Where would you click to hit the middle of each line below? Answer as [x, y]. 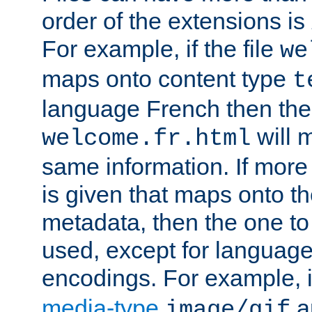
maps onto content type [167, 78]
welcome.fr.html [146, 138]
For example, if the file [161, 48]
